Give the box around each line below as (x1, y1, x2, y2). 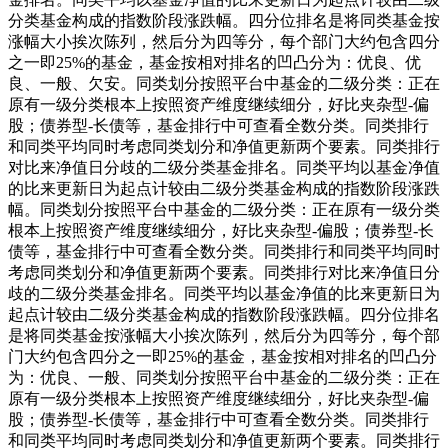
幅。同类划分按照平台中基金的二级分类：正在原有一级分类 (8, 200, 440, 218)
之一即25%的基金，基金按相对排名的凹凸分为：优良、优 (8, 53, 421, 71)
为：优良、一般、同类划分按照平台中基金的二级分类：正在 (8, 368, 440, 386)
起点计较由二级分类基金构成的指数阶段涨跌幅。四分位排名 (8, 305, 440, 323)
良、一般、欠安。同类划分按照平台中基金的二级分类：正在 (8, 74, 440, 92)
